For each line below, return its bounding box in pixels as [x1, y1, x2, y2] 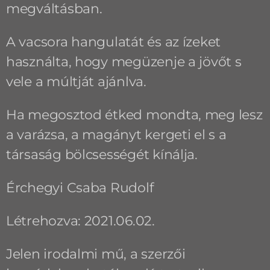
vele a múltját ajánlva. [5, 73, 146, 90]
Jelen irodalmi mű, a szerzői [5, 245, 186, 262]
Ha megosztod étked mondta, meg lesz [5, 106, 263, 123]
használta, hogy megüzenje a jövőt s [5, 53, 242, 70]
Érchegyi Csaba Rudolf [5, 179, 154, 196]
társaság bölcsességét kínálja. [5, 146, 198, 163]
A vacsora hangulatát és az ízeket [5, 33, 221, 50]
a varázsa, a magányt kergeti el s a [5, 126, 227, 143]
